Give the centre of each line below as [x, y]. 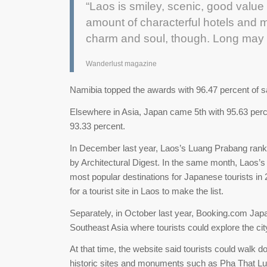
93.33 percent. [98, 126]
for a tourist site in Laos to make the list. [147, 191]
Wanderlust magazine [122, 63]
